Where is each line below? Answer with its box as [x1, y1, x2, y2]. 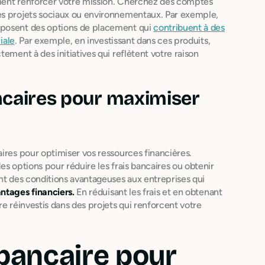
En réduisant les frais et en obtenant [74, 186, 222, 198]
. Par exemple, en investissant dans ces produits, [14, 34, 211, 46]
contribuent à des [153, 21, 225, 33]
